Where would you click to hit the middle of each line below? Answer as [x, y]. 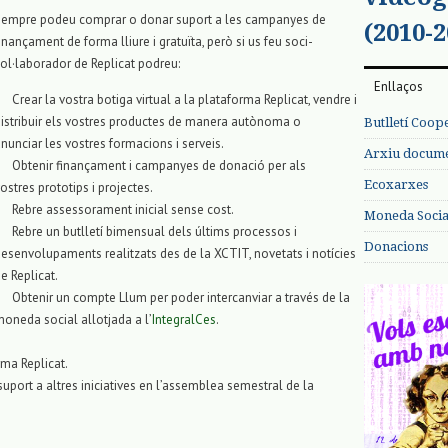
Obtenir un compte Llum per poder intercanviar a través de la [181, 298]
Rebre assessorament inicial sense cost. [123, 210]
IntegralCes [184, 320]
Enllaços [398, 86]
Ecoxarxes [396, 184]
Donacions [396, 246]
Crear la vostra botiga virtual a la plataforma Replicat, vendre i [184, 100]
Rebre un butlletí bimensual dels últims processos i [154, 232]
